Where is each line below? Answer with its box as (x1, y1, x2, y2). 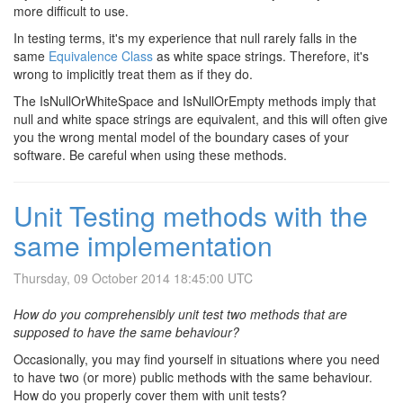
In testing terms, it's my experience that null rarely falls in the (13, 29, 357, 47)
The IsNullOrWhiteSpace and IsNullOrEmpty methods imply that (13, 92, 376, 110)
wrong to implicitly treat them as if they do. (13, 65, 253, 83)
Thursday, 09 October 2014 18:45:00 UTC (13, 269, 253, 287)
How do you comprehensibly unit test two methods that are (13, 305, 347, 323)
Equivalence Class (49, 47, 153, 65)
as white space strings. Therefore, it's (153, 47, 369, 65)
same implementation (13, 226, 273, 264)
